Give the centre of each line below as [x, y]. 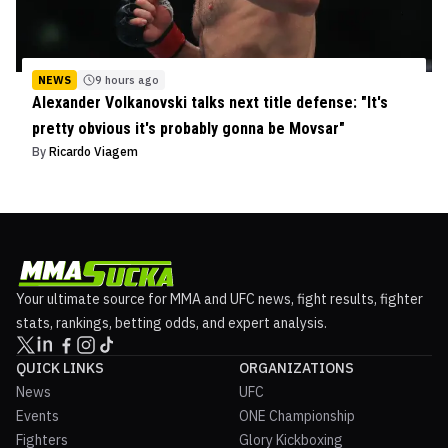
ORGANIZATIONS [296, 368]
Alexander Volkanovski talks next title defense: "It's [210, 103]
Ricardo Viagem [93, 152]
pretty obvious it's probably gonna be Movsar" [188, 129]
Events [37, 416]
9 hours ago [127, 80]
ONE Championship [297, 416]
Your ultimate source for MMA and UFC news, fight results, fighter [219, 299]
